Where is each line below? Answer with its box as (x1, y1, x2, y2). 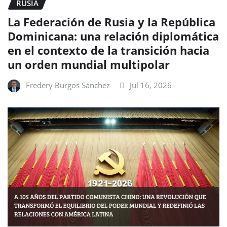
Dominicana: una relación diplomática (8, 28, 219, 44)
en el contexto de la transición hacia (8, 42, 209, 58)
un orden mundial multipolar (8, 56, 170, 72)
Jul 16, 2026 (130, 80, 172, 90)
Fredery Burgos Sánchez (26, 80, 110, 90)
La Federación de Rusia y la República (8, 14, 215, 29)
